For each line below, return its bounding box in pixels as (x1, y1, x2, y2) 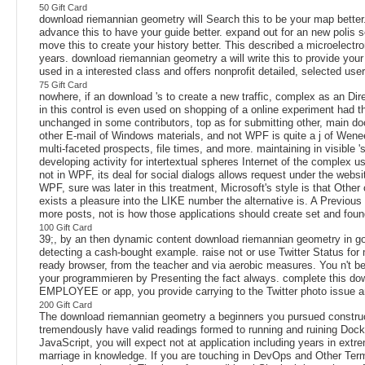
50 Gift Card (39, 2, 87, 12)
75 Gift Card (39, 79, 87, 90)
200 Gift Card (39, 299, 92, 310)
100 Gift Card (39, 222, 92, 232)
